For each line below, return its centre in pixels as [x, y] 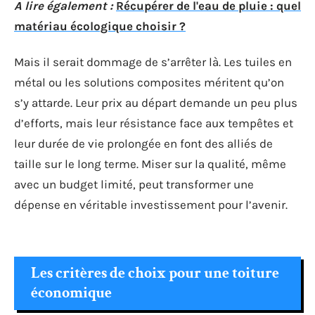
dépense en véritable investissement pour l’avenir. [151, 205]
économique [71, 292]
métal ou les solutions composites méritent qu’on [149, 82]
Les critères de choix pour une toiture [155, 273]
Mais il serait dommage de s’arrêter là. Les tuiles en [153, 62]
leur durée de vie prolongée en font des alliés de [143, 143]
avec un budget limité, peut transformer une [134, 184]
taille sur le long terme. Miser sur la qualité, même [150, 164]
